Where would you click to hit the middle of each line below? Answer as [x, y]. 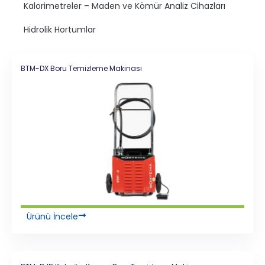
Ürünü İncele [52, 217]
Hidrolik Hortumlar [60, 29]
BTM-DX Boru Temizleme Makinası [81, 68]
